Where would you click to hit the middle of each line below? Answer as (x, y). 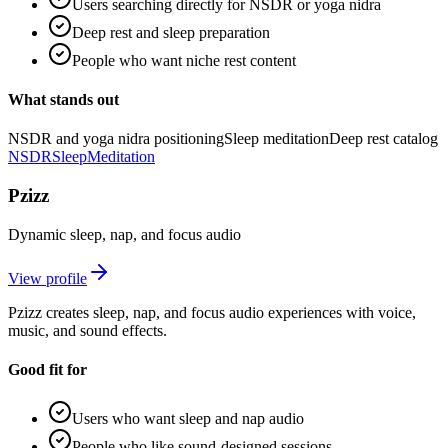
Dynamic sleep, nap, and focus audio (124, 234)
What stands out (63, 100)
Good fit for (47, 370)
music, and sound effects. (87, 330)
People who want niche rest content (184, 60)
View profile (47, 278)
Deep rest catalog (383, 139)
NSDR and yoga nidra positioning (116, 139)
